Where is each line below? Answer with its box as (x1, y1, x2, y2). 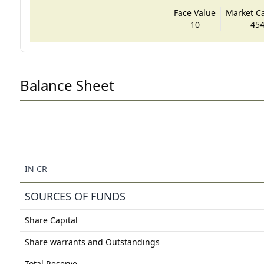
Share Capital (24, 214, 78, 226)
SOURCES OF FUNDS (24, 189, 126, 203)
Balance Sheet (19, 75, 114, 95)
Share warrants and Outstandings (24, 236, 160, 247)
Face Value (174, 6, 216, 18)
